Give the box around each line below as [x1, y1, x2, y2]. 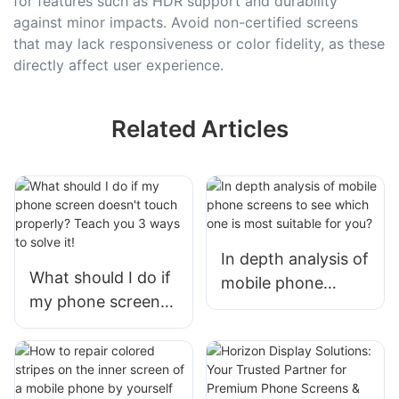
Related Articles [110, 115, 289, 143]
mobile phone [220, 273, 323, 293]
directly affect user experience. [13, 55, 224, 74]
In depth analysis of [220, 249, 369, 269]
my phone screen [29, 292, 160, 312]
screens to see [220, 297, 330, 317]
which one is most [220, 322, 358, 341]
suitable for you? [220, 346, 346, 365]
